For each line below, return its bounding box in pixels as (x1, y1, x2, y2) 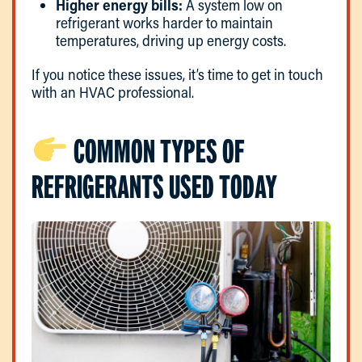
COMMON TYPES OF (68, 133, 245, 170)
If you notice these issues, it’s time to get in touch (32, 65, 323, 85)
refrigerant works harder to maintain (56, 13, 273, 33)
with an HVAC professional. (32, 82, 194, 103)
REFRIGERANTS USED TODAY (32, 169, 277, 206)
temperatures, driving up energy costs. (56, 31, 286, 51)
